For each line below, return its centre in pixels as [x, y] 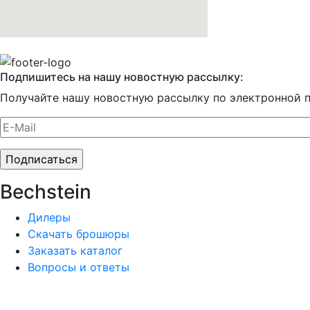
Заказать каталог [75, 250]
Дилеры [49, 217]
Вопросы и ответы [79, 267]
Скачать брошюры [79, 234]
